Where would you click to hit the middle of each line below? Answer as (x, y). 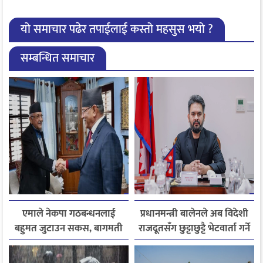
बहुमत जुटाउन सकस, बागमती (69, 229)
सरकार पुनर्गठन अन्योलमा (69, 243)
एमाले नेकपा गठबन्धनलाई (69, 214)
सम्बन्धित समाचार (58, 58)
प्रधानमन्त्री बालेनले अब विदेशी (194, 214)
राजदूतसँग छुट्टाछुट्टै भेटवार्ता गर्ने (194, 229)
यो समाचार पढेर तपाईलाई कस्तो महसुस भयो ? (117, 30)
